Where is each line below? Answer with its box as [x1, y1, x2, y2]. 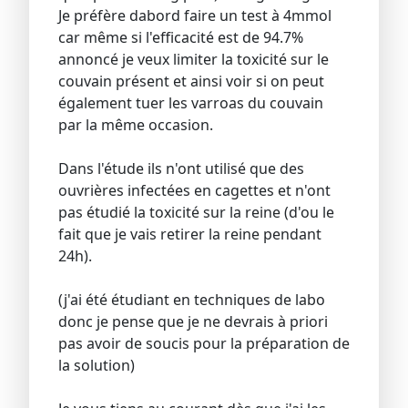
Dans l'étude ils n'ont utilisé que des [58, 158, 304, 178]
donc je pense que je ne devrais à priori [58, 311, 328, 331]
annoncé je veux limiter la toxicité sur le [58, 48, 329, 69]
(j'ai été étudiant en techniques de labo [58, 289, 325, 310]
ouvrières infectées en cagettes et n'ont [58, 179, 331, 200]
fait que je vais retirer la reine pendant [58, 223, 321, 244]
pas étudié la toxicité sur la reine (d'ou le [58, 201, 334, 222]
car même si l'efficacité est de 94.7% [58, 26, 303, 47]
